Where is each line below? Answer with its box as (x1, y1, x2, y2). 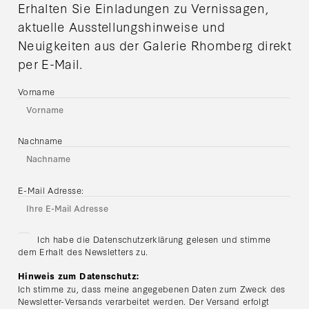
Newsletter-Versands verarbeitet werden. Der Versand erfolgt (18, 295, 270, 308)
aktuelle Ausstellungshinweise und (18, 17, 226, 35)
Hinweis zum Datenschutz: (18, 270, 139, 282)
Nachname (18, 134, 63, 147)
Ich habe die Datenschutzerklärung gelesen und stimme (37, 232, 271, 246)
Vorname (18, 85, 55, 98)
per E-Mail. (18, 54, 83, 72)
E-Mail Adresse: (18, 183, 84, 196)
